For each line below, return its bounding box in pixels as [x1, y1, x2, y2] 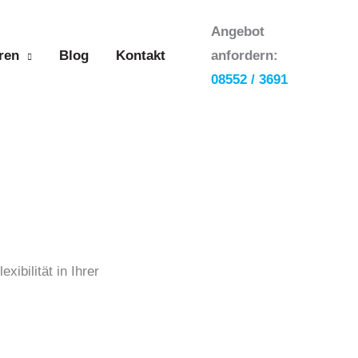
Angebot [211, 24, 265, 39]
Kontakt [116, 47, 165, 63]
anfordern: [211, 48, 278, 63]
